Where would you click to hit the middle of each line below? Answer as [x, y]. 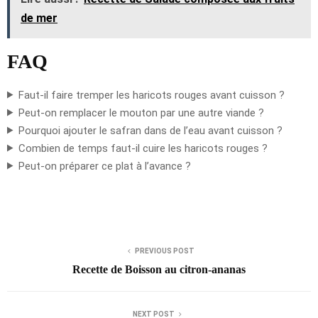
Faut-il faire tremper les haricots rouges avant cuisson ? [151, 95]
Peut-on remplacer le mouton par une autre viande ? [141, 113]
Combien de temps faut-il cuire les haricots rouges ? [143, 148]
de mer [39, 18]
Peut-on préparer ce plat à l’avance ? [104, 166]
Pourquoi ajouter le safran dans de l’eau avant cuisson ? [150, 130]
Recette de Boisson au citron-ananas [159, 269]
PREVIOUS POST [165, 251]
